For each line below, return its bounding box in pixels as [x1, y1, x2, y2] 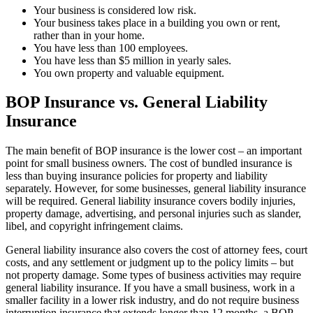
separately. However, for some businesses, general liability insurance [6, 182, 306, 195]
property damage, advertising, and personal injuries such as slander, [6, 208, 301, 220]
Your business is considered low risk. [34, 3, 196, 16]
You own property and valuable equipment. [34, 66, 224, 79]
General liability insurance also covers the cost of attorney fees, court [6, 244, 307, 256]
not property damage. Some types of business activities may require [6, 269, 301, 282]
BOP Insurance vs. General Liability [6, 93, 268, 112]
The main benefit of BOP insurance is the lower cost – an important [6, 145, 302, 157]
